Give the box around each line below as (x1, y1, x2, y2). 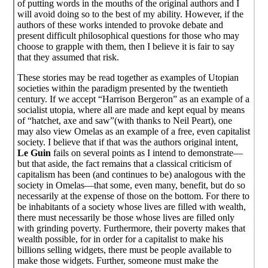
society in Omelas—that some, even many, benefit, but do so (17, 179, 246, 190)
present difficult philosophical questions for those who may (17, 30, 240, 41)
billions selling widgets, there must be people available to (17, 244, 232, 255)
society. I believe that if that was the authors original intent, (17, 136, 239, 147)
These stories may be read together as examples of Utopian (17, 72, 239, 83)
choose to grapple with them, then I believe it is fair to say (17, 41, 235, 51)
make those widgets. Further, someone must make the (17, 255, 219, 266)
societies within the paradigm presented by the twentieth (17, 83, 229, 93)
